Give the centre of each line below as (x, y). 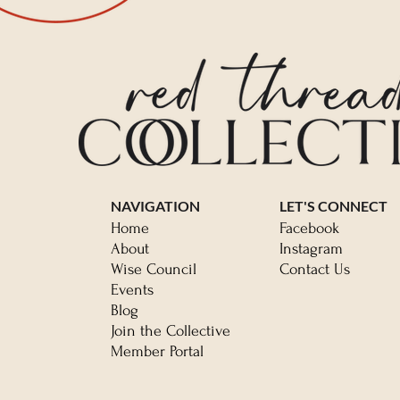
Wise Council (153, 270)
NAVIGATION (155, 206)
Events (132, 290)
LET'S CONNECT (333, 206)
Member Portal (157, 352)
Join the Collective (170, 331)
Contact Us (314, 270)
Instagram (311, 249)
